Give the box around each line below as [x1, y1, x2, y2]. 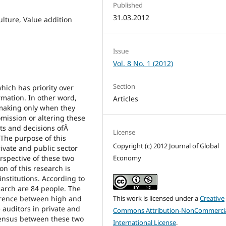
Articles [113, 93, 139, 103]
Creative [200, 194, 225, 203]
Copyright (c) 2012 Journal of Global [113, 141, 219, 150]
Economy [113, 153, 142, 162]
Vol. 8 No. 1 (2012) [113, 58, 174, 68]
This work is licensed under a [113, 194, 200, 203]
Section [113, 81, 136, 91]
